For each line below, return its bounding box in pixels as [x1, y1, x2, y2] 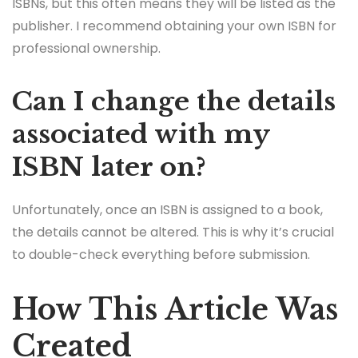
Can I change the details [12, 85, 336, 117]
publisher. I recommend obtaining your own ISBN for [12, 16, 336, 35]
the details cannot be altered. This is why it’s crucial [12, 222, 334, 241]
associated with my [12, 117, 269, 150]
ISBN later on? [12, 150, 206, 183]
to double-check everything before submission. [12, 245, 310, 264]
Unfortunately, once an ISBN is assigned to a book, [12, 200, 323, 219]
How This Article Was [12, 291, 338, 328]
